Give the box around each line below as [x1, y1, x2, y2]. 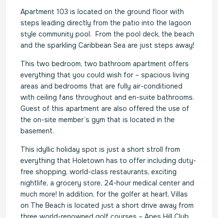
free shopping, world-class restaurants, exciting [20, 167, 177, 176]
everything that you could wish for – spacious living [20, 71, 189, 79]
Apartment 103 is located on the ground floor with [20, 7, 184, 16]
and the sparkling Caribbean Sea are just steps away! [20, 41, 194, 50]
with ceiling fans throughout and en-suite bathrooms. [20, 93, 194, 102]
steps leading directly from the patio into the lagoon [20, 18, 191, 27]
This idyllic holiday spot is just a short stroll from [20, 145, 180, 154]
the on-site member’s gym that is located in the [20, 115, 175, 124]
